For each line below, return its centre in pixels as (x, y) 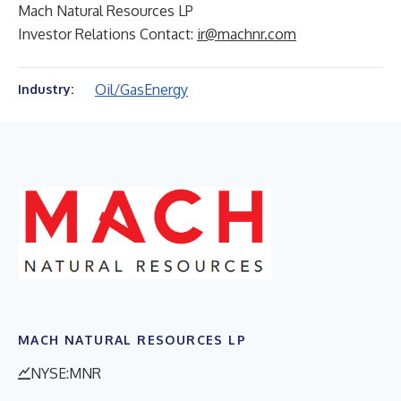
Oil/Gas (119, 90)
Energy (166, 90)
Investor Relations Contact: (107, 34)
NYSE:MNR (66, 373)
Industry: (46, 89)
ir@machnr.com (247, 34)
